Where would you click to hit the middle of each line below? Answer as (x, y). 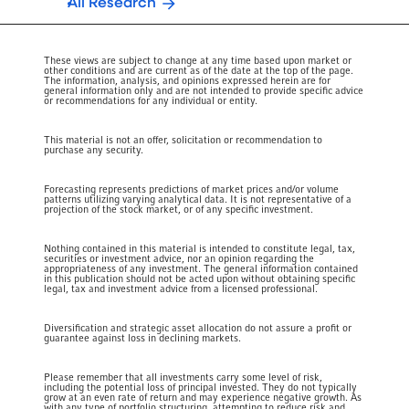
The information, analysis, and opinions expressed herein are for (188, 81)
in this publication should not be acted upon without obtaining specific (200, 279)
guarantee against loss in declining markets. (143, 338)
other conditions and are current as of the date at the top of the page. (199, 71)
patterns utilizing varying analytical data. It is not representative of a (198, 199)
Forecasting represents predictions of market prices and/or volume (192, 189)
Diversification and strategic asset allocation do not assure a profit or (198, 328)
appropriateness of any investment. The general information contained (201, 269)
